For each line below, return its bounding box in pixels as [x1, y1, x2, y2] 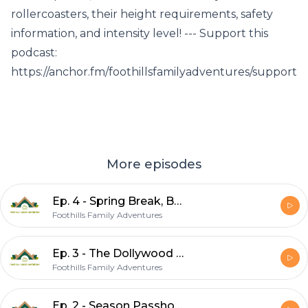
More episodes [107, 157, 201, 172]
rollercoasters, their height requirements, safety [11, 8, 273, 21]
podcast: [11, 46, 57, 59]
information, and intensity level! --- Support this [11, 27, 268, 40]
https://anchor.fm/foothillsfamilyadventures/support [11, 65, 297, 78]
